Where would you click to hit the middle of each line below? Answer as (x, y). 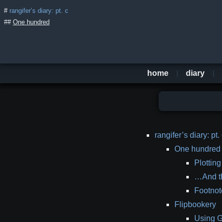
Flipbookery (195, 204)
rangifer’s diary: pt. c (39, 11)
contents (157, 158)
